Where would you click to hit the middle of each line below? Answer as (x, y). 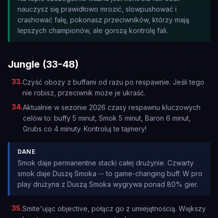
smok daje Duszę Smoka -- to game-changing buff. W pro (110, 173)
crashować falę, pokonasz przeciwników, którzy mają (103, 20)
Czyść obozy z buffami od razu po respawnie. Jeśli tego (113, 82)
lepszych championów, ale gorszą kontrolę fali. (93, 30)
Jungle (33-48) (43, 64)
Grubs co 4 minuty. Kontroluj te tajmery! (85, 129)
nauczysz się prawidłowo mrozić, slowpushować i (97, 9)
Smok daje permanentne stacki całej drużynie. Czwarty (106, 163)
